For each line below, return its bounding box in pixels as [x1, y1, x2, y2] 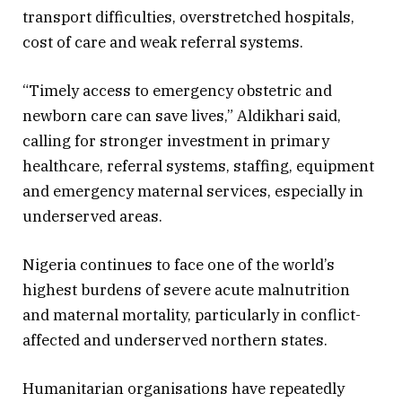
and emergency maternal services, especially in [22, 180, 363, 201]
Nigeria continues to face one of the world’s [22, 255, 335, 275]
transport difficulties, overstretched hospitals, [22, 6, 354, 27]
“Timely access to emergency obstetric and [22, 80, 332, 100]
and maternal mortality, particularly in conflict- [22, 305, 361, 326]
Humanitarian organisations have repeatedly [22, 379, 345, 399]
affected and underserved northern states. [22, 330, 328, 351]
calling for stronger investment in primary [22, 130, 329, 151]
